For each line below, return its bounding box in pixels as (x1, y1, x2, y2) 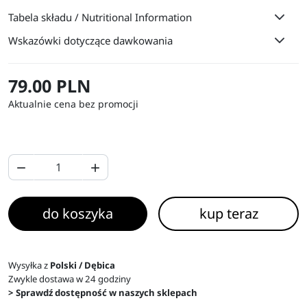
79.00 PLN (8, 73, 91, 97)
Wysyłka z (8, 258, 50, 271)
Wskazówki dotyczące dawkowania (8, 33, 173, 47)
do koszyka (42, 204, 114, 223)
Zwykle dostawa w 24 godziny (8, 272, 131, 285)
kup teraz (199, 204, 258, 223)
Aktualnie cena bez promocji (8, 97, 138, 110)
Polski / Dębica (50, 258, 115, 271)
